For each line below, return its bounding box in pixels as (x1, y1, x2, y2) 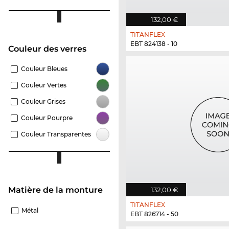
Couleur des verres (14, 43, 86, 54)
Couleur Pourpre (21, 113, 73, 122)
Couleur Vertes (21, 81, 66, 89)
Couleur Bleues (21, 64, 67, 73)
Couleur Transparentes (21, 130, 91, 138)
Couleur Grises (21, 97, 65, 105)
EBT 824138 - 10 (130, 39, 177, 48)
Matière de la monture (16, 185, 103, 195)
